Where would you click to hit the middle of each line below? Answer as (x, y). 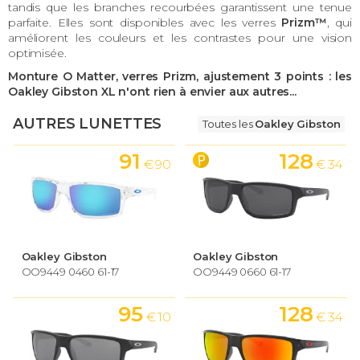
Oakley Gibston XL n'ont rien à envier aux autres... (152, 92)
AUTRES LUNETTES (88, 124)
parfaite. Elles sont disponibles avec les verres (145, 22)
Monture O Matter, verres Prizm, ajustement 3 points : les (180, 76)
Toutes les (229, 124)
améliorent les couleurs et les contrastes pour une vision (180, 38)
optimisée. (37, 53)
